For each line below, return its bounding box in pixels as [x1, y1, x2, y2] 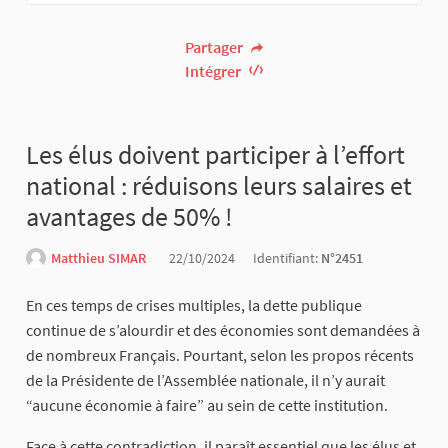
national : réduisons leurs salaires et [26, 169, 412, 203]
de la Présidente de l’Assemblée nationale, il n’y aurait [26, 370, 385, 391]
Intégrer [185, 61, 245, 82]
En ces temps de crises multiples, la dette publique [26, 295, 362, 316]
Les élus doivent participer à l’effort [26, 138, 405, 172]
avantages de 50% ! [26, 200, 233, 234]
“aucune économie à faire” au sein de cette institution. [26, 395, 388, 416]
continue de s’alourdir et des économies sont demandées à [26, 320, 420, 341]
